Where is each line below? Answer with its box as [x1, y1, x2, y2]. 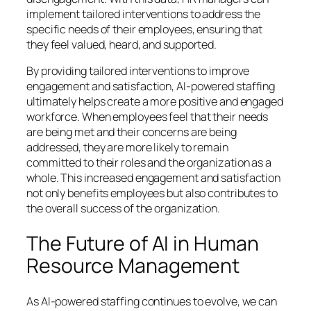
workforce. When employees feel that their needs [26, 109, 269, 125]
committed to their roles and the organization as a [26, 155, 271, 171]
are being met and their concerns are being [26, 124, 237, 140]
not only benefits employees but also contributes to [26, 185, 278, 201]
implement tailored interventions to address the [26, 6, 261, 22]
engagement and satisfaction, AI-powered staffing [26, 78, 276, 94]
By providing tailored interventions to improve [26, 63, 250, 79]
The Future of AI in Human [26, 229, 259, 257]
